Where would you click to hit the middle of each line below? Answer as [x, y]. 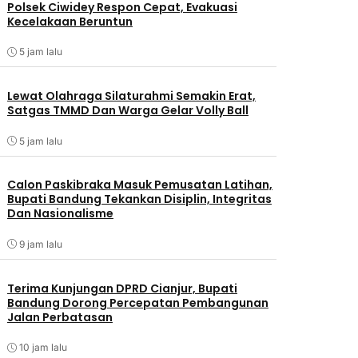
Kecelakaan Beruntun [70, 21]
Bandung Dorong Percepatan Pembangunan [137, 302]
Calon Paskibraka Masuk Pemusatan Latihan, [139, 185]
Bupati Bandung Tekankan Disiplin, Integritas [139, 199]
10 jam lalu [43, 348]
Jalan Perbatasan [60, 317]
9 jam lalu [40, 244]
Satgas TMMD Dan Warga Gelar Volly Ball [127, 111]
